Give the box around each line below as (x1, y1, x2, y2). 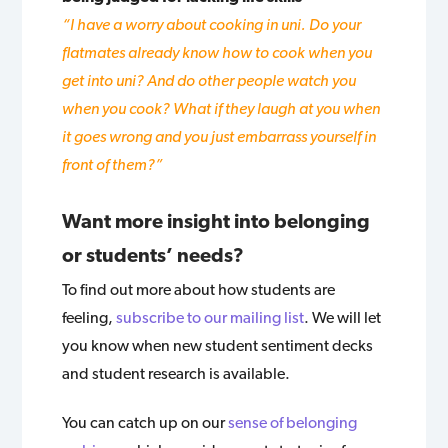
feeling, (62, 307, 117, 327)
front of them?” (62, 154, 164, 174)
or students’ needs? (62, 242, 245, 267)
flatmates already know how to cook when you (62, 42, 373, 62)
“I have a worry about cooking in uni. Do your (62, 14, 362, 34)
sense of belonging (228, 412, 358, 432)
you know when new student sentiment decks (62, 335, 374, 355)
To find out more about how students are (62, 279, 336, 299)
